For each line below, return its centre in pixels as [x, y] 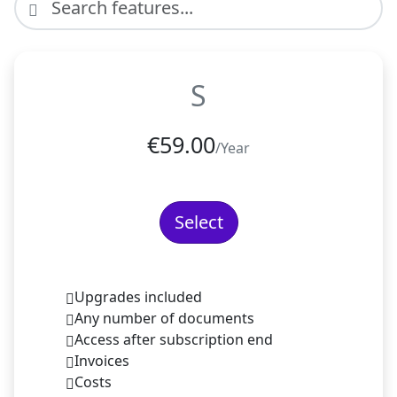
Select [198, 222]
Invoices [102, 360]
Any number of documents [164, 318]
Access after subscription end [174, 339]
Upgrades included [138, 296]
